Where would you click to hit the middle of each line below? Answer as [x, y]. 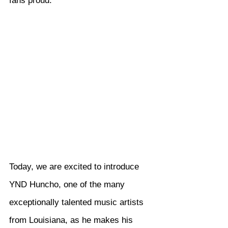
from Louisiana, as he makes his [72, 220]
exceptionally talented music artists [78, 203]
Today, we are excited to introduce [75, 167]
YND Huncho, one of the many [68, 185]
